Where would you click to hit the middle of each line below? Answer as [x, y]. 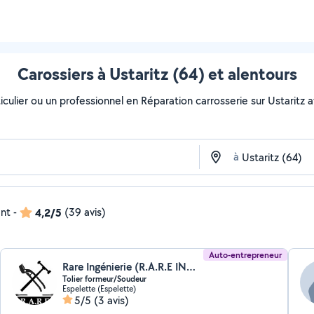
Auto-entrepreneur [245, 255]
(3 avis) [112, 300]
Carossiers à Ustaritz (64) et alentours [157, 74]
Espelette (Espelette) [100, 288]
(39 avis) [85, 212]
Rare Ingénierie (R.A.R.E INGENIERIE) [191, 267]
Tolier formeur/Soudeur [105, 279]
